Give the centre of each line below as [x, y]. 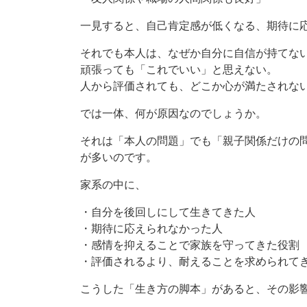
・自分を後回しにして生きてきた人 [168, 212]
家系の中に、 [113, 185]
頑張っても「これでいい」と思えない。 [179, 70]
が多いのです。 [119, 158]
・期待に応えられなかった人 [151, 229]
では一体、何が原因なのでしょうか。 [173, 114]
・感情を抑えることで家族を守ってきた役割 [190, 245]
